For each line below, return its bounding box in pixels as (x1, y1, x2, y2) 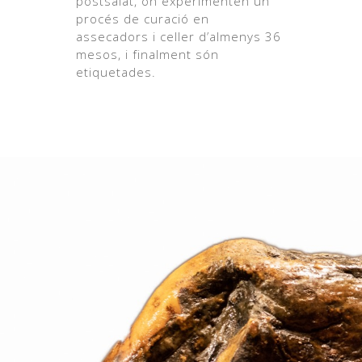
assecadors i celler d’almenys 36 (76, 28, 282, 45)
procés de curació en (76, 11, 210, 27)
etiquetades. (76, 64, 157, 81)
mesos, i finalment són (76, 46, 220, 63)
